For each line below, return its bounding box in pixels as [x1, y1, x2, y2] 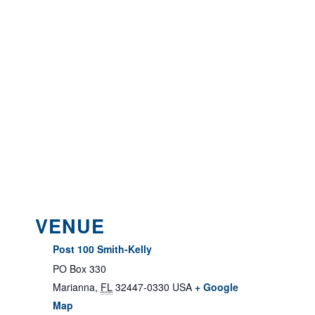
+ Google [195, 279, 238, 294]
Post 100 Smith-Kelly [53, 241, 152, 256]
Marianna [53, 279, 95, 294]
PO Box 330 [53, 261, 106, 276]
